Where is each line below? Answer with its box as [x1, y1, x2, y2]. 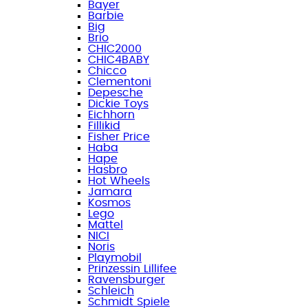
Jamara [88, 186, 132, 197]
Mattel [88, 219, 123, 230]
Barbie [88, 10, 124, 21]
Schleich [88, 285, 134, 296]
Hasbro [88, 164, 127, 175]
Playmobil [88, 252, 142, 263]
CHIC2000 [88, 43, 142, 54]
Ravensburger [88, 274, 165, 285]
